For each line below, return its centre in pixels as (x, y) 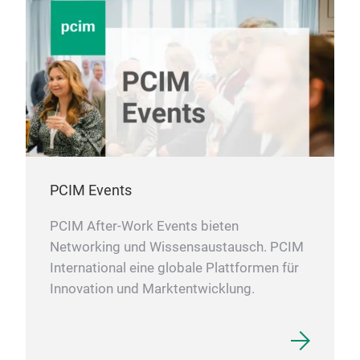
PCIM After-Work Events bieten (144, 226)
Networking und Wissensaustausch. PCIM (177, 247)
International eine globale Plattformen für (174, 268)
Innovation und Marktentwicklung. (152, 288)
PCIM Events (91, 190)
